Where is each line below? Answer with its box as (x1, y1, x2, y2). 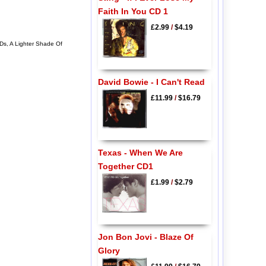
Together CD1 (97, 161, 153, 171)
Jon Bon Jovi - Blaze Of (97, 232, 194, 242)
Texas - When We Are (97, 147, 183, 157)
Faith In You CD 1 (97, 7, 168, 17)
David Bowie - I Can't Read (97, 77, 205, 87)
